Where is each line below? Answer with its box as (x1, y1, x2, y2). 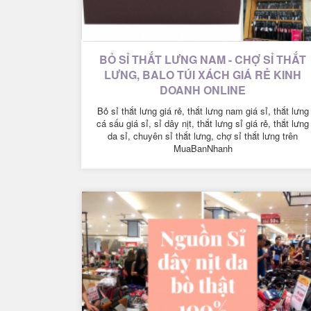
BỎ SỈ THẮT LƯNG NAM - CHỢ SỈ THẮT (99, 51, 306, 68)
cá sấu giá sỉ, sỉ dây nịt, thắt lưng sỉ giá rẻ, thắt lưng (96, 117, 309, 131)
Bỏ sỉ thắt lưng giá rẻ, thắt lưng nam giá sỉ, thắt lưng (96, 104, 309, 118)
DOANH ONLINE (160, 82, 246, 99)
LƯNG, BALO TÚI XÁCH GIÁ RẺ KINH (104, 67, 301, 83)
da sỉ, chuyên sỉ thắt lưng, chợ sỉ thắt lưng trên (108, 129, 298, 143)
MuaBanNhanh (173, 142, 233, 155)
